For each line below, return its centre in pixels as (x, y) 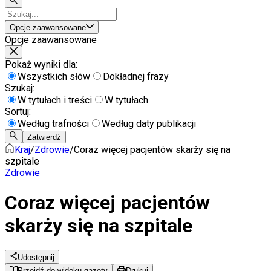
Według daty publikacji (149, 124)
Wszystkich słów (54, 77)
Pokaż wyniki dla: (41, 65)
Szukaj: (20, 88)
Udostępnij (36, 257)
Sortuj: (18, 112)
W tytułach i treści (55, 100)
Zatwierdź (44, 137)
